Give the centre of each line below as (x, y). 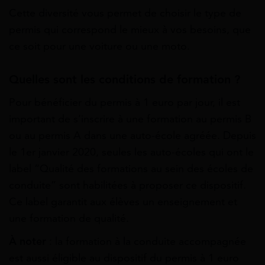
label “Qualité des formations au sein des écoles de (131, 168)
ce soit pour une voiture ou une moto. (99, 46)
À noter (29, 241)
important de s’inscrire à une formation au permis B (130, 119)
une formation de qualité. (69, 218)
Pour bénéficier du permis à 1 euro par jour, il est (125, 102)
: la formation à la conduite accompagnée (148, 241)
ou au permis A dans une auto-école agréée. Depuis (132, 135)
